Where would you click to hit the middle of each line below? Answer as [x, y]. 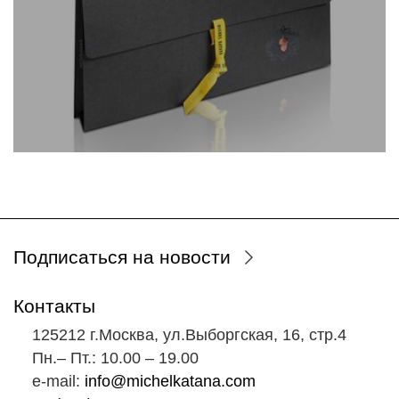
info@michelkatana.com [170, 381]
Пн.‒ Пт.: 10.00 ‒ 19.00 [115, 358]
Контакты [54, 305]
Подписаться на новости [122, 256]
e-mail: [58, 381]
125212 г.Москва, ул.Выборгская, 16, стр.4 [189, 334]
